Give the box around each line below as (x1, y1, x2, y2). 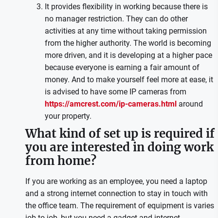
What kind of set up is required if (25, 126, 215, 141)
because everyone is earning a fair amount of (44, 63, 200, 72)
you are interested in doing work (25, 140, 214, 155)
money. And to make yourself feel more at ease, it (44, 75, 213, 84)
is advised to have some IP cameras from (44, 87, 186, 96)
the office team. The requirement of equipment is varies (25, 201, 214, 210)
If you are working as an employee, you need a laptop (25, 177, 207, 186)
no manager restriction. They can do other (44, 14, 188, 23)
